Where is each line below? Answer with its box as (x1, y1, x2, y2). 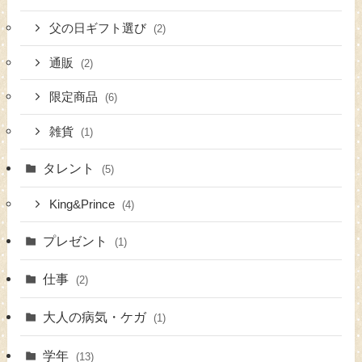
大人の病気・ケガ (43, 309, 150, 325)
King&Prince (49, 198, 119, 212)
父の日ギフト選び (49, 21, 150, 35)
